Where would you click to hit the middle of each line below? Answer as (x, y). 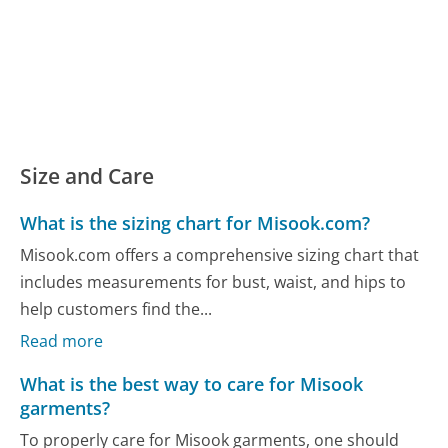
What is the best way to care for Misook (192, 384)
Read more (62, 341)
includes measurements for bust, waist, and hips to (213, 281)
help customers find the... (116, 308)
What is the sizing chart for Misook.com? (195, 223)
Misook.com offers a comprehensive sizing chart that (220, 254)
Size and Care (87, 176)
